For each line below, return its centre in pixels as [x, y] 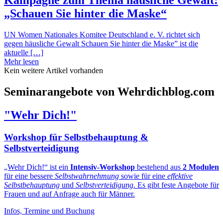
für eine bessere [29, 176]
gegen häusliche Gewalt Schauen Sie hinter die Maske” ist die [101, 43]
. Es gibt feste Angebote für [176, 185]
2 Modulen [201, 167]
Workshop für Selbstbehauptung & [76, 137]
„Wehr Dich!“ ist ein [37, 167]
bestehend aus [159, 167]
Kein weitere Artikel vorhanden [54, 70]
